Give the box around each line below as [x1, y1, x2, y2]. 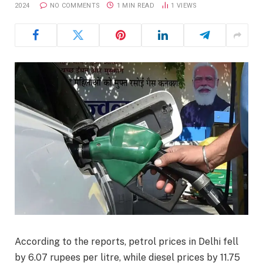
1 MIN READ [116, 2, 154, 9]
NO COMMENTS [49, 2, 100, 9]
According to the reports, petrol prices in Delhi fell [15, 236, 238, 248]
